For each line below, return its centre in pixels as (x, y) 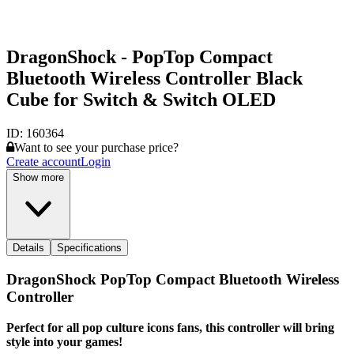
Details (28, 248)
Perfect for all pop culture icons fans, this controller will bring (170, 327)
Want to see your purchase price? (96, 148)
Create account (43, 162)
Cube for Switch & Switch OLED (141, 100)
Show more (38, 178)
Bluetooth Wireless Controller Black (154, 79)
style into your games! (64, 341)
